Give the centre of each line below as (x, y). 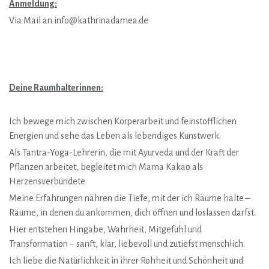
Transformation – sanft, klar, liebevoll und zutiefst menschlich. (127, 244)
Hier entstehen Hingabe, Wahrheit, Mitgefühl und (105, 229)
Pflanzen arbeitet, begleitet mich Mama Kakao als (106, 167)
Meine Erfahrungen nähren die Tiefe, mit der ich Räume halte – (130, 198)
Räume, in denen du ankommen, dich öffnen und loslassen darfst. (132, 213)
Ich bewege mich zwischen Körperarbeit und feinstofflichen (123, 121)
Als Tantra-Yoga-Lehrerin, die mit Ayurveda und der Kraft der (124, 153)
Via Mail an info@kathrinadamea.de (79, 20)
